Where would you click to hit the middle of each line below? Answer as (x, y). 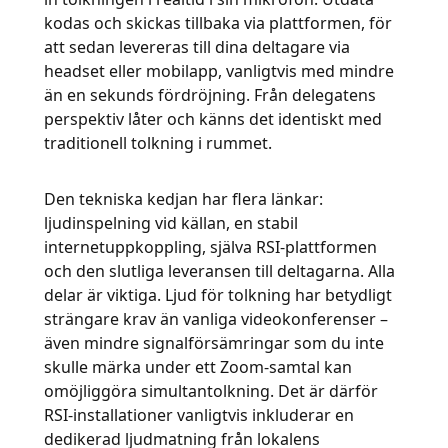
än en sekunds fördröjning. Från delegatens (210, 95)
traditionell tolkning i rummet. (158, 143)
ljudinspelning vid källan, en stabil (171, 223)
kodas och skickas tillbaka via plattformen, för (218, 23)
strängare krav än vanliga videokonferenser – (216, 319)
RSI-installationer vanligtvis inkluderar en (199, 415)
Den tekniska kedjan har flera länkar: (183, 199)
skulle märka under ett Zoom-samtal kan (198, 367)
